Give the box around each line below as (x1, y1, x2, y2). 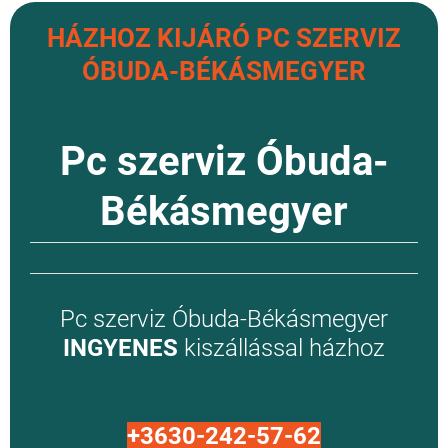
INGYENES (63, 334, 178, 363)
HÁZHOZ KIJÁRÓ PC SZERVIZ (47, 23, 401, 54)
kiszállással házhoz (178, 334, 385, 363)
